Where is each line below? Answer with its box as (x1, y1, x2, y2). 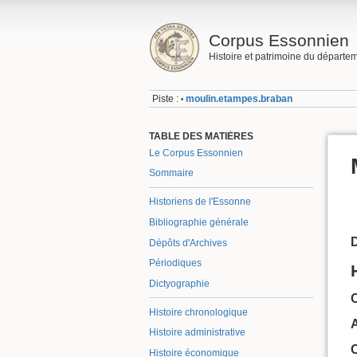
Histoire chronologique (149, 306, 248, 318)
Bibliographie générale (149, 216, 249, 228)
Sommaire (149, 167, 194, 179)
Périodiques (149, 257, 202, 269)
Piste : (152, 93, 179, 105)
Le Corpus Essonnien (149, 147, 243, 159)
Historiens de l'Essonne (149, 196, 251, 208)
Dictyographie (149, 277, 210, 289)
